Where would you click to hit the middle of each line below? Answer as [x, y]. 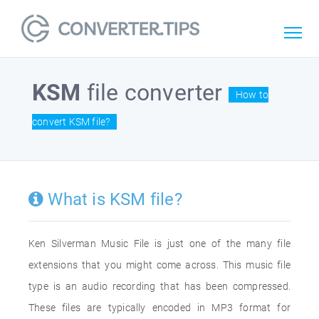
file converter [155, 93]
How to [252, 94]
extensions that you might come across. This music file [159, 265]
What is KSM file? [113, 199]
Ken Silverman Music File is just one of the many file [159, 244]
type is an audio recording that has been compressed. [159, 286]
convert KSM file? [71, 121]
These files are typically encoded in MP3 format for [159, 308]
